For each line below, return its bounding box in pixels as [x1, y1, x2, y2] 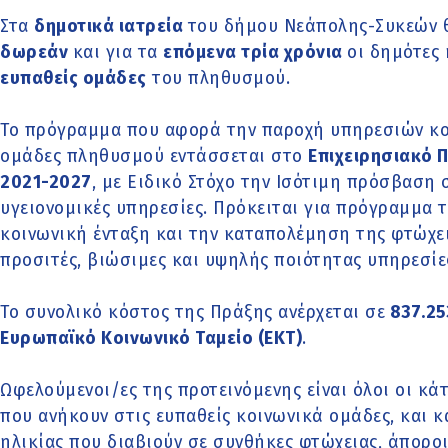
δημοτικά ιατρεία [34, 16, 188, 38]
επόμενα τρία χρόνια [163, 42, 347, 64]
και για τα [72, 42, 163, 64]
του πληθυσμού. [146, 68, 290, 90]
